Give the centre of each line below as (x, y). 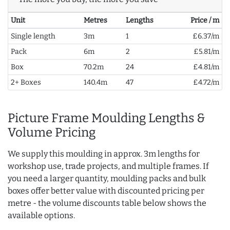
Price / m (205, 20)
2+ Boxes (26, 82)
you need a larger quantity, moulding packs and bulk (107, 178)
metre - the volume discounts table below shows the (107, 203)
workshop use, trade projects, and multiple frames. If (108, 166)
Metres (95, 20)
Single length (33, 36)
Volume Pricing (52, 132)
